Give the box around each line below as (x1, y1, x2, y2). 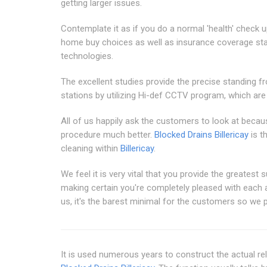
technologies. (61, 50, 113, 61)
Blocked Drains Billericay (154, 129, 249, 140)
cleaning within (61, 142, 120, 154)
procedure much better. (61, 129, 154, 140)
